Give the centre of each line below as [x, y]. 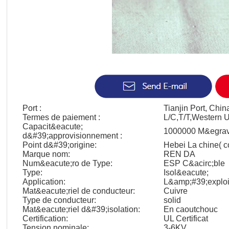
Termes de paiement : [61, 117]
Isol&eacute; [186, 173]
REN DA [179, 154]
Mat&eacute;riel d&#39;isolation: [81, 209]
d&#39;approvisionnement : [72, 136]
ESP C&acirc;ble [194, 163]
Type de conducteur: [59, 200]
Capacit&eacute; [53, 127]
